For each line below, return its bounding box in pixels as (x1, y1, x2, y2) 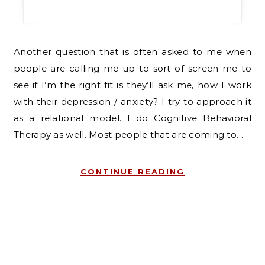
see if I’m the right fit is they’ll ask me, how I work (14, 79, 251, 91)
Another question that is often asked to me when (14, 46, 21, 57)
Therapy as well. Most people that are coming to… (14, 128, 244, 140)
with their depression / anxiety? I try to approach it (14, 95, 251, 107)
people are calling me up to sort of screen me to (14, 62, 251, 74)
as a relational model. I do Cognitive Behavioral (14, 112, 251, 124)
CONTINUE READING (80, 166, 185, 176)
